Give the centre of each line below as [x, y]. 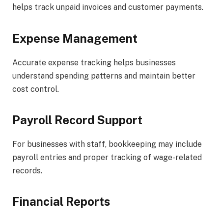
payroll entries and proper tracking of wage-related [107, 157]
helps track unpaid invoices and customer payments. [108, 7]
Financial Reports [61, 201]
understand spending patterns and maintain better [104, 76]
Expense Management [75, 38]
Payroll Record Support [77, 120]
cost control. [36, 89]
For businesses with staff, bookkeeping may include [107, 144]
